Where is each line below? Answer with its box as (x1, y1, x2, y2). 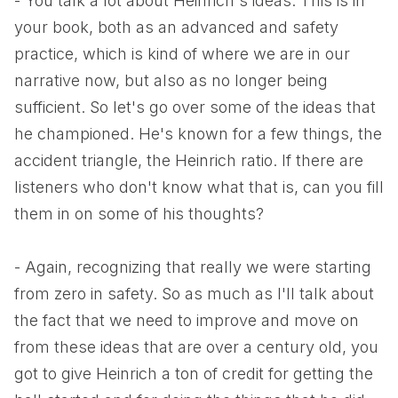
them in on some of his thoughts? (14, 204, 264, 223)
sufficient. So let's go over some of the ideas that (14, 98, 376, 116)
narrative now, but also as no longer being (14, 71, 328, 90)
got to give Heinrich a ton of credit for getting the (14, 364, 373, 383)
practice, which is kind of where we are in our (14, 44, 350, 63)
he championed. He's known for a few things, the (14, 124, 382, 143)
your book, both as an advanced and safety (14, 18, 338, 36)
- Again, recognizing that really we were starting (14, 258, 371, 276)
